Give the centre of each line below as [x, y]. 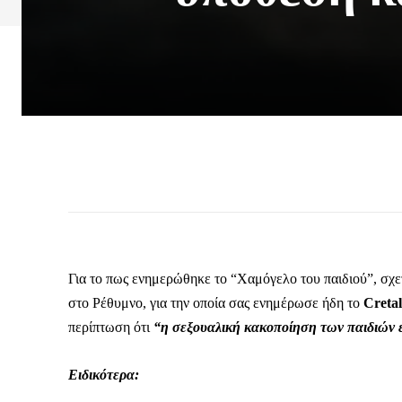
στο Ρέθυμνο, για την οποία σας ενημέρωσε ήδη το [216, 303]
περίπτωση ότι [111, 328]
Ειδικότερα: [104, 375]
